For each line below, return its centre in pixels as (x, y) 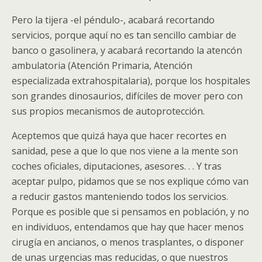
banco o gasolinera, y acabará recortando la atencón (127, 50)
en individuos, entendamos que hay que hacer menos (128, 227)
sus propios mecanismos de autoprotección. (108, 111)
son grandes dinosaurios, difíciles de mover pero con (127, 96)
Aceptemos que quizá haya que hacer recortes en (119, 135)
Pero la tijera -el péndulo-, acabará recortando (113, 20)
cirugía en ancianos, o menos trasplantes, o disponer (128, 242)
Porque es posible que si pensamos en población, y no (130, 211)
